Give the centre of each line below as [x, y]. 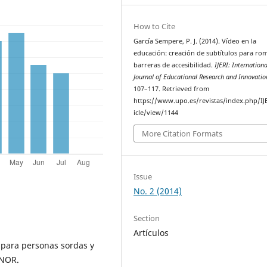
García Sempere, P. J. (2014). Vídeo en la [195, 41]
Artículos [151, 232]
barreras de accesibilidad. [174, 65]
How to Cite [155, 26]
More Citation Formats [182, 134]
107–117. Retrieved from [172, 89]
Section [147, 218]
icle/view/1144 [156, 112]
